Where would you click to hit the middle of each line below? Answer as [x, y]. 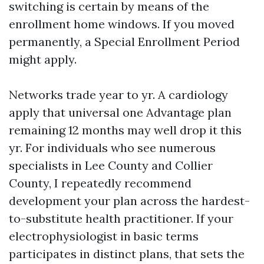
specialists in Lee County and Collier [111, 165]
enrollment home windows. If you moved [122, 24]
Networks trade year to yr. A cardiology [118, 95]
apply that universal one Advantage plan [120, 112]
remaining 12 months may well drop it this [125, 130]
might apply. [43, 59]
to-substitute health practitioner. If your [121, 218]
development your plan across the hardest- [129, 201]
